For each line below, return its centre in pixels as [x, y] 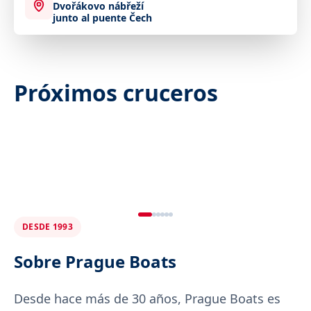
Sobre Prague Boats [95, 261]
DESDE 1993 [48, 227]
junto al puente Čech [102, 18]
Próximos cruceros [116, 93]
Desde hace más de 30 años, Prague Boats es [147, 299]
